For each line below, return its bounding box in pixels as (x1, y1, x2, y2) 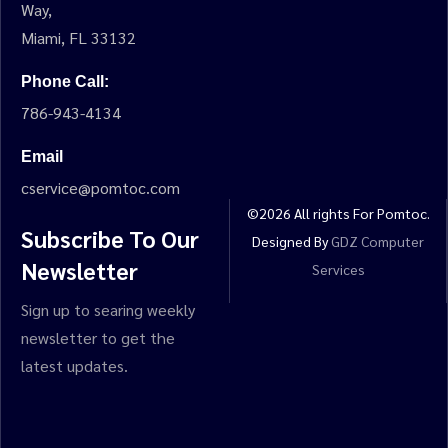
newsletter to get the (21, 327, 175, 348)
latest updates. (21, 355, 128, 376)
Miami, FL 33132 (21, 27, 136, 48)
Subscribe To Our (21, 223, 199, 253)
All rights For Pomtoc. (290, 204, 430, 222)
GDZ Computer (331, 232, 425, 250)
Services (311, 260, 365, 278)
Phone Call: (21, 73, 109, 90)
